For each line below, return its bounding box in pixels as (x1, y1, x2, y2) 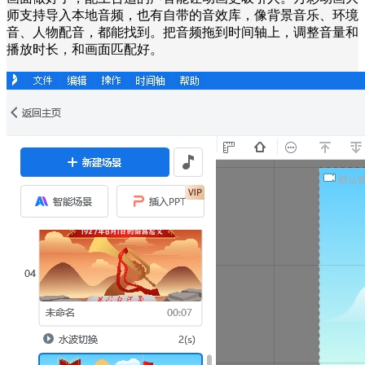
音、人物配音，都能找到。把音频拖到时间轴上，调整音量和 (7, 24, 358, 39)
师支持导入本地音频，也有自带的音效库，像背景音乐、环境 (7, 7, 358, 22)
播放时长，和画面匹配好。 (7, 42, 163, 56)
